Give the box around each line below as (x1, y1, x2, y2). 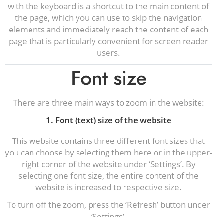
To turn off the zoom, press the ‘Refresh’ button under (7, 199, 210, 210)
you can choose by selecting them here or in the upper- (5, 147, 212, 158)
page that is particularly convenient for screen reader (9, 35, 208, 46)
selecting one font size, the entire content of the (18, 170, 199, 181)
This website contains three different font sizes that (12, 135, 205, 146)
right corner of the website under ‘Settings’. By (21, 158, 196, 170)
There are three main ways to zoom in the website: (13, 97, 204, 108)
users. (97, 47, 120, 58)
